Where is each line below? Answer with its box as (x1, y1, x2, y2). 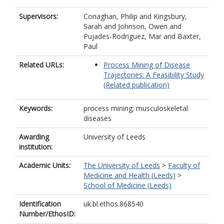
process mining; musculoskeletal (83, 103, 188, 113)
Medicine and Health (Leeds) (83, 170, 175, 180)
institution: (19, 142, 52, 151)
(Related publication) (103, 80, 169, 89)
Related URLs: (19, 60, 64, 69)
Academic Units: (19, 160, 70, 170)
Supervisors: (19, 11, 58, 21)
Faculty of (168, 160, 200, 170)
